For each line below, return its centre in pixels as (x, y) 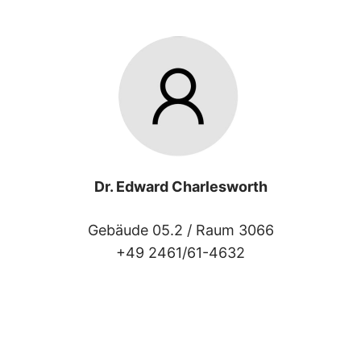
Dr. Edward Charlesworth (180, 186)
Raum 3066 (234, 230)
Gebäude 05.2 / (141, 230)
